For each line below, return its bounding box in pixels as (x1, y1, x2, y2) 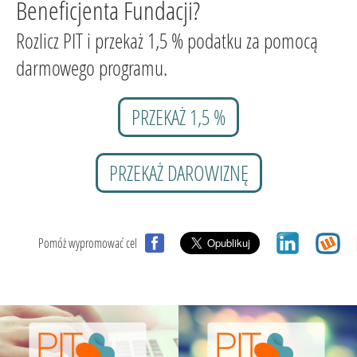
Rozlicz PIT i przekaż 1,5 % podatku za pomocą (16, 27, 318, 54)
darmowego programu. (16, 54, 179, 81)
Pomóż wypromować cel (38, 234, 137, 252)
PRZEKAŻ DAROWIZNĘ (108, 159, 249, 186)
